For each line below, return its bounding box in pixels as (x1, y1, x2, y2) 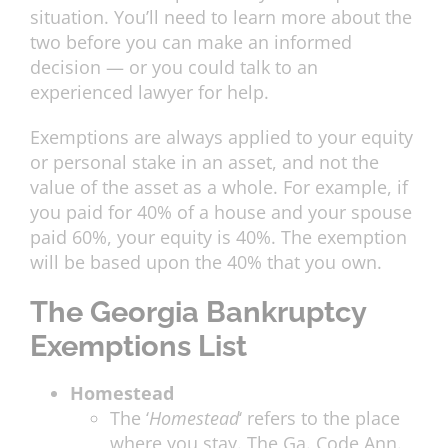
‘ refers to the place (239, 406, 400, 431)
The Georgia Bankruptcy (30, 295, 366, 330)
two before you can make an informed (30, 30, 352, 55)
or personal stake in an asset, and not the (30, 150, 379, 175)
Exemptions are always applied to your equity (30, 125, 413, 150)
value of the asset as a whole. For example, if (30, 175, 408, 200)
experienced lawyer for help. (30, 80, 284, 105)
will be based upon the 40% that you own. (30, 250, 382, 275)
